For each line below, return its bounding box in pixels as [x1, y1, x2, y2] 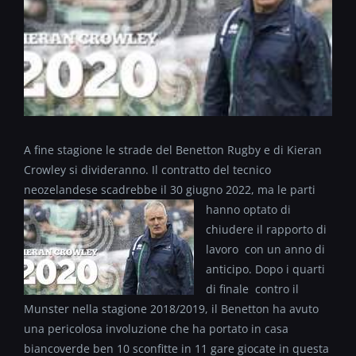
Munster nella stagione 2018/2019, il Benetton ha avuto [24, 300, 319, 316]
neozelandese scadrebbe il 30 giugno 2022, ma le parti [24, 181, 315, 197]
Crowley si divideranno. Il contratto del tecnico [24, 161, 271, 177]
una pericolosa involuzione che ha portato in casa [24, 320, 288, 336]
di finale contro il [206, 281, 299, 296]
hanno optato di [206, 201, 291, 217]
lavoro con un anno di [206, 241, 325, 257]
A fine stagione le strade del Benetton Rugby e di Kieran [24, 141, 322, 157]
